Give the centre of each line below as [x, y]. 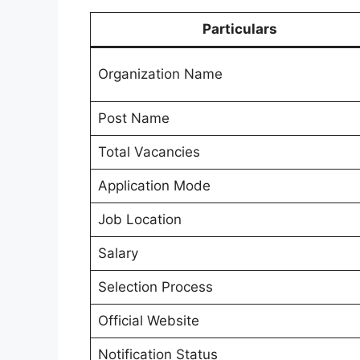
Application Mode [154, 186]
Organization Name [160, 74]
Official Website [148, 321]
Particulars [239, 29]
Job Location [139, 220]
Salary [118, 254]
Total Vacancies [149, 152]
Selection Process [155, 287]
